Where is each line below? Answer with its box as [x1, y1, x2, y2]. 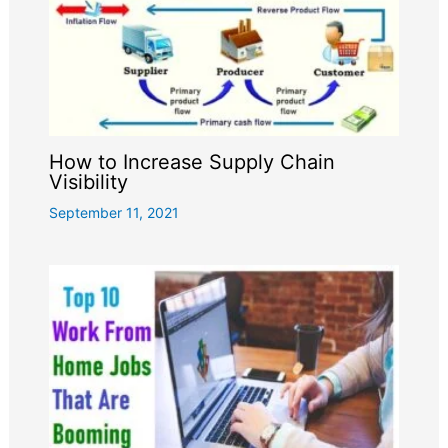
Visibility [48, 170, 128, 195]
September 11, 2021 [48, 204, 179, 222]
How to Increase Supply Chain [48, 150, 335, 175]
